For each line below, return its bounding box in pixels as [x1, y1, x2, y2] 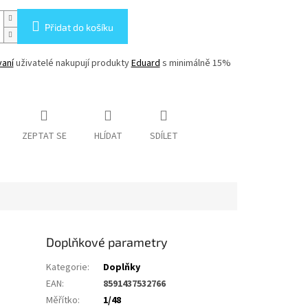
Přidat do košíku [44, 21, 113, 34]
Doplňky [103, 261, 141, 275]
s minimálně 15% [159, 56, 231, 71]
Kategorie [46, 261, 88, 275]
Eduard [131, 56, 160, 71]
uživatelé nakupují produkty [13, 56, 131, 71]
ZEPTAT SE [21, 129, 67, 144]
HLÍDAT [93, 129, 122, 144]
